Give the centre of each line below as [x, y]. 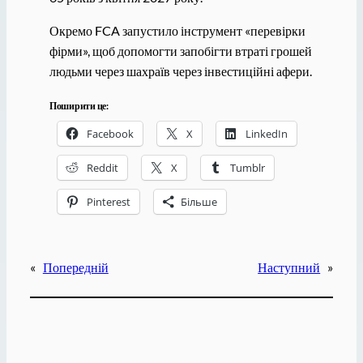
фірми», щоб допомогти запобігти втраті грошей [180, 51]
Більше [199, 202]
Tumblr [247, 168]
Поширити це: [79, 106]
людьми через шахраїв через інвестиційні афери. [180, 71]
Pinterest [108, 202]
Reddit [102, 168]
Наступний [289, 267]
